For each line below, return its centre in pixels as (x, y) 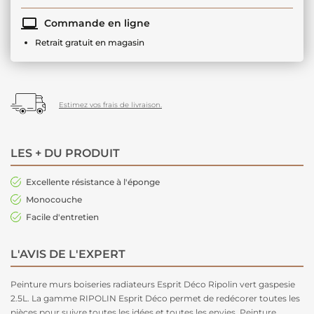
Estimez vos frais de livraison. (110, 104)
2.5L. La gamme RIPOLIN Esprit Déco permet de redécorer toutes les (155, 298)
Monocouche (54, 199)
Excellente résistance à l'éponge (93, 182)
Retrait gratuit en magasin (90, 42)
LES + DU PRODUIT (65, 153)
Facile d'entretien (62, 217)
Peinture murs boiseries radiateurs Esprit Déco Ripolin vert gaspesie (153, 284)
